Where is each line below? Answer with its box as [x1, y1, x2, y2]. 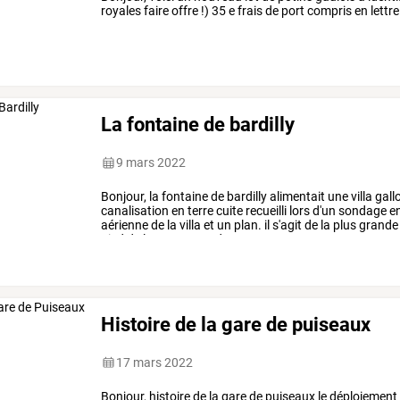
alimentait [267, 189, 326, 204]
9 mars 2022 [116, 155, 187, 171]
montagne [153, 232, 213, 247]
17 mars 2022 [116, 354, 194, 370]
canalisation [101, 204, 170, 219]
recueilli [243, 204, 287, 219]
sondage [336, 204, 387, 219]
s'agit [270, 218, 303, 233]
